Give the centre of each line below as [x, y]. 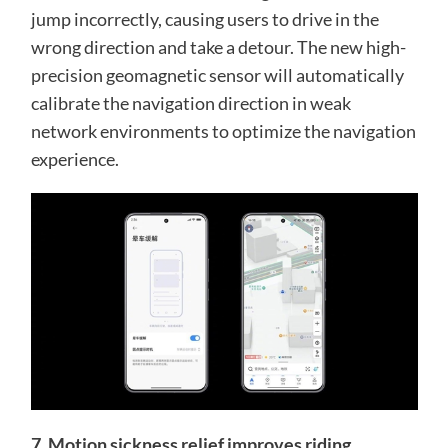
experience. [74, 158]
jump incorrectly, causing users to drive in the [204, 18]
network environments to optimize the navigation [223, 130]
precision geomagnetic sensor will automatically [217, 74]
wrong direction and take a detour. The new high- [218, 46]
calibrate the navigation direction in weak [190, 102]
